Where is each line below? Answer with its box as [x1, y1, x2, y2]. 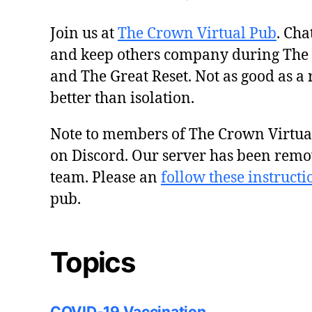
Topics [50, 244, 135, 279]
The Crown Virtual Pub [118, 24, 276, 43]
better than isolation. [50, 88, 194, 108]
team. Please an [50, 168, 161, 187]
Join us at [50, 24, 118, 43]
